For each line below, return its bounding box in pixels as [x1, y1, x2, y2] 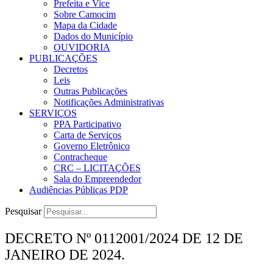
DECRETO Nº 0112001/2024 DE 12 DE [5, 230, 243, 246]
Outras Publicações [54, 85, 127, 96]
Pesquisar [5, 205, 41, 216]
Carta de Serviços [54, 129, 121, 140]
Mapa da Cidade [54, 19, 117, 30]
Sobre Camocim [54, 9, 116, 19]
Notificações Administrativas [54, 96, 164, 107]
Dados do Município [54, 30, 133, 41]
